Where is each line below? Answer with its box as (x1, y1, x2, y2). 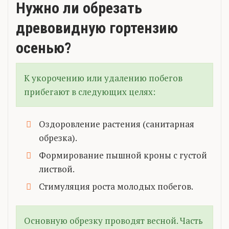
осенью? (16, 38, 71, 57)
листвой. (39, 163, 75, 175)
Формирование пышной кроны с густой (39, 149, 207, 161)
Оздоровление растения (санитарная (39, 118, 194, 130)
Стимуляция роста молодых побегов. (39, 180, 193, 192)
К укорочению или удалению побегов (24, 72, 182, 84)
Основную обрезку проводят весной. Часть (24, 214, 203, 226)
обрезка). (39, 131, 77, 144)
